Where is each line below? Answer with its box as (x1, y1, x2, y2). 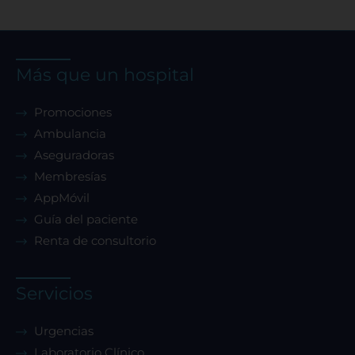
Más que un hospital (16, 64, 194, 86)
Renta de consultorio (33, 233, 156, 249)
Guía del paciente (33, 212, 138, 227)
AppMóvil (33, 190, 90, 206)
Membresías (33, 169, 106, 185)
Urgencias (33, 323, 94, 339)
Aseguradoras (33, 147, 114, 163)
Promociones (33, 105, 112, 120)
